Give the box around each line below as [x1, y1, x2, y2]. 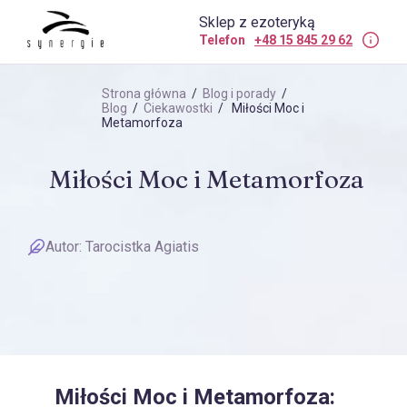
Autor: [45, 238, 85, 256]
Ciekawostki [144, 100, 213, 115]
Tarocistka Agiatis [85, 238, 199, 256]
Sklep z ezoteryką [199, 14, 315, 32]
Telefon [199, 33, 245, 48]
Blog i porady [203, 85, 276, 101]
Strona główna [102, 85, 186, 101]
